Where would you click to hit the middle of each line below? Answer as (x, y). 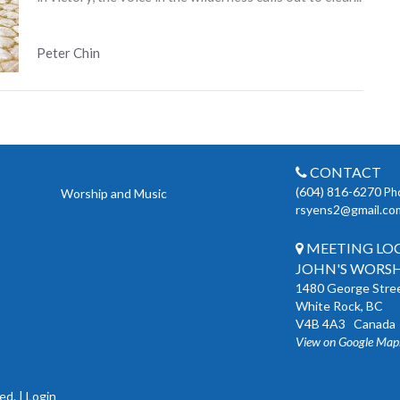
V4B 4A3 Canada (345, 323)
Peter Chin (68, 53)
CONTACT (344, 172)
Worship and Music (113, 194)
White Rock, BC (339, 305)
